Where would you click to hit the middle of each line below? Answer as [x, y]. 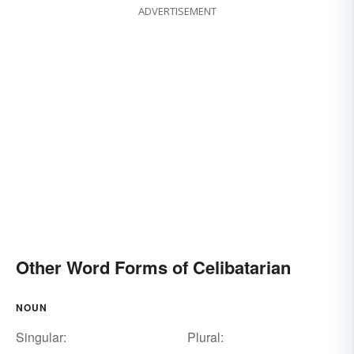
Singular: [41, 337]
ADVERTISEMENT [177, 11]
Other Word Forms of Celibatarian [153, 267]
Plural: [205, 337]
